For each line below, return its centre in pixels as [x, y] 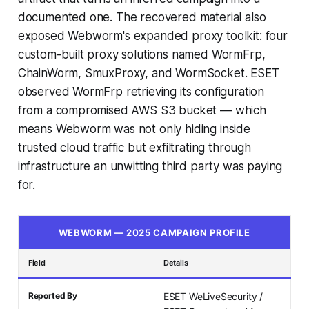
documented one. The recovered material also [142, 18]
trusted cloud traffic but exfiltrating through [134, 148]
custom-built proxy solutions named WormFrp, [141, 55]
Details [176, 263]
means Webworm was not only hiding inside [134, 129]
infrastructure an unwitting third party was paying [150, 167]
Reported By [52, 296]
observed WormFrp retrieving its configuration [141, 92]
